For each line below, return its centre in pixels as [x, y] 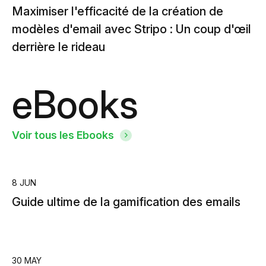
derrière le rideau [58, 47]
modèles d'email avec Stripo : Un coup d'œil [132, 29]
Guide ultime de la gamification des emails [126, 202]
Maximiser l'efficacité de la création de [118, 11]
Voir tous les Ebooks [63, 135]
